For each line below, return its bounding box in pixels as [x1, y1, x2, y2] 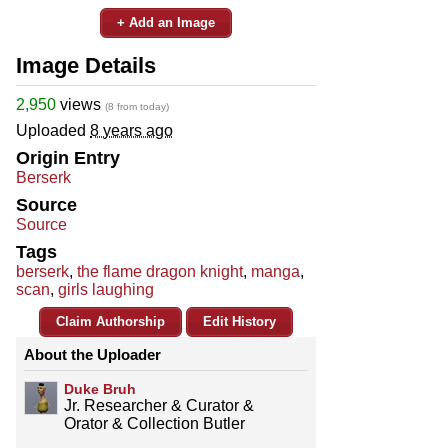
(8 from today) [105, 100, 169, 112]
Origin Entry [16, 147, 120, 168]
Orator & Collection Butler [64, 414, 245, 432]
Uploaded [16, 121, 90, 139]
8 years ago [90, 121, 173, 139]
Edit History [203, 313, 276, 329]
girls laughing [58, 280, 154, 298]
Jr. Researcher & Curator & [64, 396, 254, 414]
